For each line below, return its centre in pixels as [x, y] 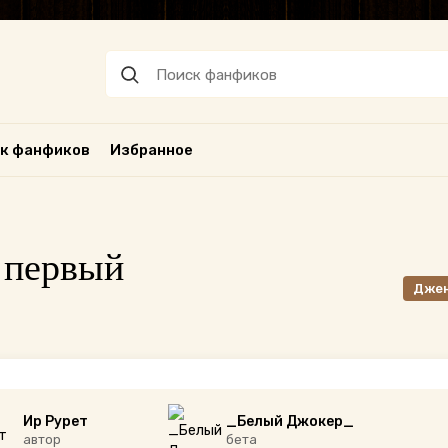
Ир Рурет [56, 421]
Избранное [151, 150]
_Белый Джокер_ [290, 421]
